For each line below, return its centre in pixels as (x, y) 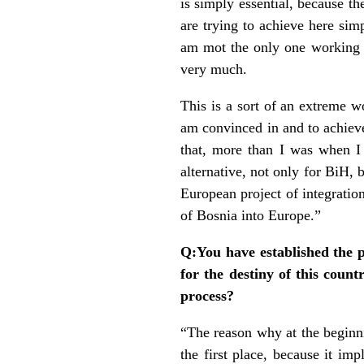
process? (207, 295)
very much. (214, 69)
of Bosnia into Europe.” (251, 215)
